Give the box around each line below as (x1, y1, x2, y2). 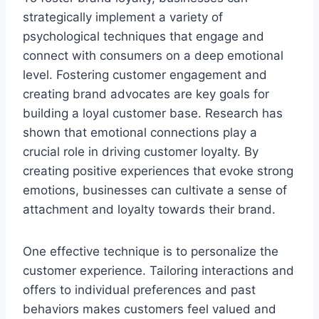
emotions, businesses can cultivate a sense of (23, 182, 287, 197)
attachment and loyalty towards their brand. (23, 202, 276, 216)
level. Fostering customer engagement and (23, 67, 267, 82)
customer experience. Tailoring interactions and (23, 263, 294, 278)
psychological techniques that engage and (23, 28, 264, 43)
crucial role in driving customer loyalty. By (23, 144, 258, 159)
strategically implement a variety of (23, 9, 223, 24)
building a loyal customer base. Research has (23, 105, 283, 120)
